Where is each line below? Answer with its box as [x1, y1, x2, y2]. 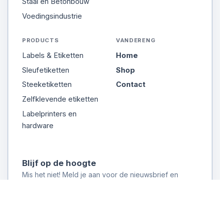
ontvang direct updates [22, 181, 98, 190]
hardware [22, 121, 54, 130]
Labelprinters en [22, 109, 77, 118]
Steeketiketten [22, 80, 72, 89]
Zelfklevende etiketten [22, 94, 98, 104]
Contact [116, 80, 145, 89]
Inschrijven [146, 208, 186, 218]
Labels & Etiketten [22, 51, 83, 60]
